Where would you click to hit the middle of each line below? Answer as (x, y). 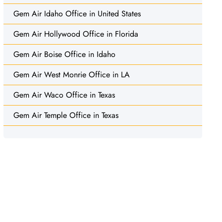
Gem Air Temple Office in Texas (66, 115)
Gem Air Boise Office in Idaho (64, 54)
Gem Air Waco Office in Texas (64, 95)
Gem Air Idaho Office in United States (77, 13)
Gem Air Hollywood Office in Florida (76, 34)
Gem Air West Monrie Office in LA (71, 74)
